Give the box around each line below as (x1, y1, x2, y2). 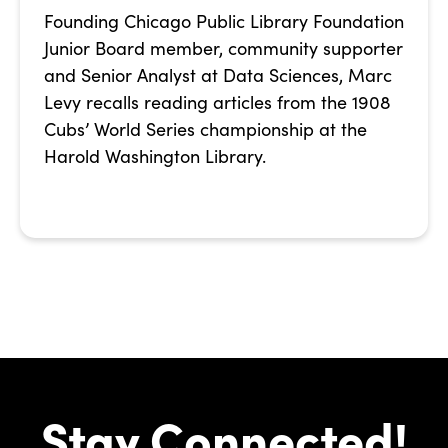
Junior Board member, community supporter (44, 36, 403, 61)
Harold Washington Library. (44, 144, 266, 169)
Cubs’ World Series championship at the (44, 117, 367, 142)
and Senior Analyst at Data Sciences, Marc (44, 63, 392, 88)
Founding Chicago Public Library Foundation (44, 9, 404, 34)
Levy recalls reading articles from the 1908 (44, 90, 391, 115)
